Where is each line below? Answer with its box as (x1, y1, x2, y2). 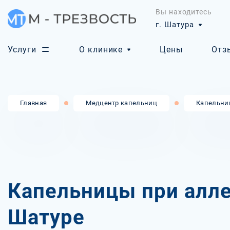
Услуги (8, 45, 36, 54)
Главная (20, 99, 47, 107)
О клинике (79, 45, 123, 54)
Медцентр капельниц (86, 99, 158, 107)
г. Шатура (156, 20, 195, 29)
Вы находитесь (156, 8, 212, 16)
